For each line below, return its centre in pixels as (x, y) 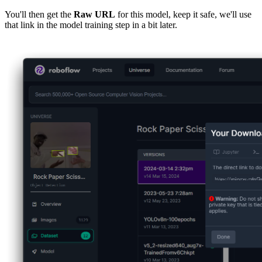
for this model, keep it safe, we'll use (183, 14)
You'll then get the (39, 14)
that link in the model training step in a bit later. (91, 25)
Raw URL (94, 14)
